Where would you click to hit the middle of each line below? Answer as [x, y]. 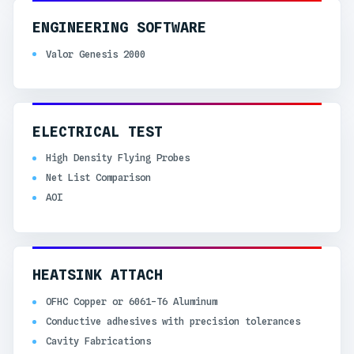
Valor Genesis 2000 [95, 54]
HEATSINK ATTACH [98, 275]
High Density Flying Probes [117, 157]
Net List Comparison [98, 178]
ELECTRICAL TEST [98, 131]
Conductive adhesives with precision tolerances [173, 321]
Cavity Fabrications [98, 341]
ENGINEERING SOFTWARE [119, 28]
